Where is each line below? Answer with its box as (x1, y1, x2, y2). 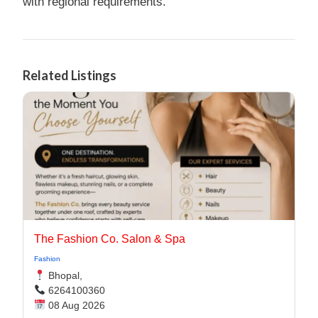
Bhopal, (45, 270, 82, 281)
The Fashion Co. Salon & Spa (34, 233, 185, 245)
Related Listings (23, 67, 116, 83)
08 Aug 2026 (45, 300, 105, 311)
